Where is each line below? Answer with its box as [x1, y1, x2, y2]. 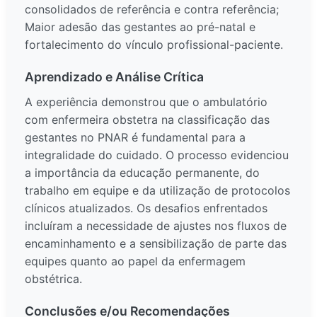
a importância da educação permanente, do [25, 166, 260, 180]
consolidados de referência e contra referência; [25, 2, 279, 17]
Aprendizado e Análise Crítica [25, 69, 204, 85]
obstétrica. [25, 272, 82, 287]
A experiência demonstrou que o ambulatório [25, 95, 267, 110]
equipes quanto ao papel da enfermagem [25, 254, 246, 269]
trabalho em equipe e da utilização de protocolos [25, 183, 290, 198]
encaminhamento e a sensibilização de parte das [25, 236, 287, 251]
